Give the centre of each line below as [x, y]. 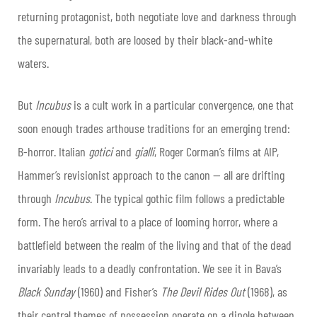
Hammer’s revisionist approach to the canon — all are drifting [151, 175]
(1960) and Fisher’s [118, 292]
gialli [144, 152]
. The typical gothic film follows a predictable [187, 198]
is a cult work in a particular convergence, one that [182, 105]
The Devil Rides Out [203, 292]
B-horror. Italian [53, 152]
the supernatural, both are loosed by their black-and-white [145, 40]
